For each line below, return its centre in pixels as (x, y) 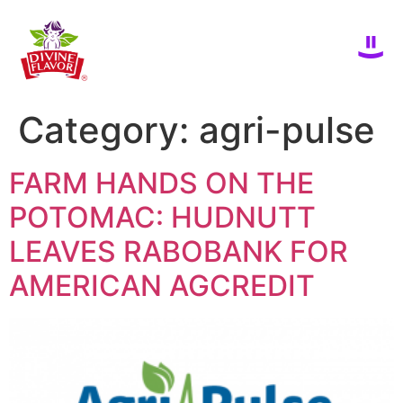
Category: (108, 130)
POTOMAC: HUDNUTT (162, 217)
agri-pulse (287, 130)
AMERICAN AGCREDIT (162, 285)
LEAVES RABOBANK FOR (179, 251)
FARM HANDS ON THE (161, 183)
